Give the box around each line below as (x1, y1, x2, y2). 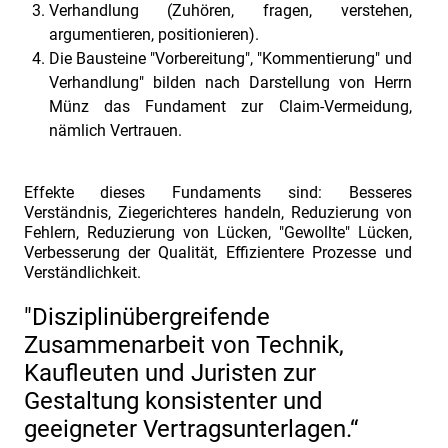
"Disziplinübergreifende (23, 302, 270, 331)
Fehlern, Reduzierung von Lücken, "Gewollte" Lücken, (23, 222, 412, 242)
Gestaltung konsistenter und (23, 386, 323, 415)
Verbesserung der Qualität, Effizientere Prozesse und (23, 242, 412, 262)
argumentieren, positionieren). (48, 24, 259, 44)
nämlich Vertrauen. (48, 120, 182, 140)
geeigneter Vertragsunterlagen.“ (23, 414, 358, 443)
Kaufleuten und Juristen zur (23, 358, 316, 387)
